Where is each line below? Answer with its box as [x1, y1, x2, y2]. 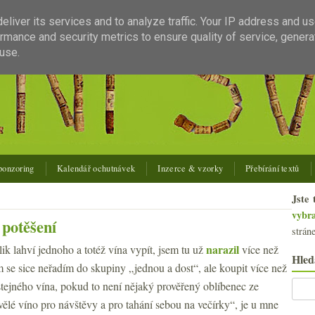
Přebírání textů [245, 162, 300, 174]
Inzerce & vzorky [157, 162, 224, 174]
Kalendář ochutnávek [56, 162, 136, 174]
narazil [206, 241, 239, 257]
